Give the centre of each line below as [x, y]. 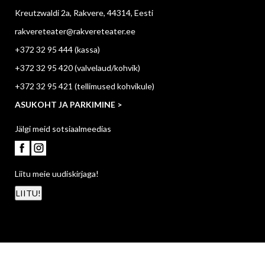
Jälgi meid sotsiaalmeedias [63, 129]
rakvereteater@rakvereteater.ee [75, 31]
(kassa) [86, 50]
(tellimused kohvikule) [114, 86]
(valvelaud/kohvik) [106, 68]
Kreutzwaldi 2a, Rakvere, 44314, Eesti [84, 13]
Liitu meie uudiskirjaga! [57, 174]
